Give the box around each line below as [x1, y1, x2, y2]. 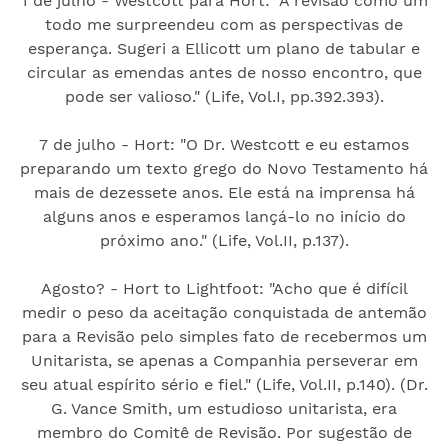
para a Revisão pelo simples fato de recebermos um [21, 326, 427, 346]
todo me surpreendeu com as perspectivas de [45, 14, 403, 34]
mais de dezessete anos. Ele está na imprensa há [33, 182, 415, 202]
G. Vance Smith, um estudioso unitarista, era [51, 398, 397, 418]
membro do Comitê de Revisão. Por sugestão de [36, 422, 412, 442]
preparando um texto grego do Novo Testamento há [20, 158, 428, 178]
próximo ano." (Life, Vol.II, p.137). [99, 230, 349, 250]
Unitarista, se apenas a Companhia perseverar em [30, 350, 418, 370]
